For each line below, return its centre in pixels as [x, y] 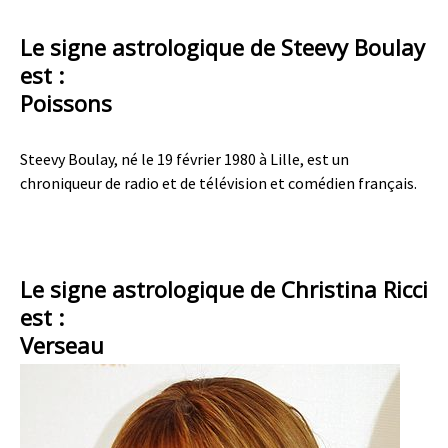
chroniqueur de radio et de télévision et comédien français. [218, 183]
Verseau [62, 345]
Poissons [66, 103]
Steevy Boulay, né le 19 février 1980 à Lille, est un [184, 159]
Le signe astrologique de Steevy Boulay [222, 47]
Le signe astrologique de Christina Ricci [224, 289]
